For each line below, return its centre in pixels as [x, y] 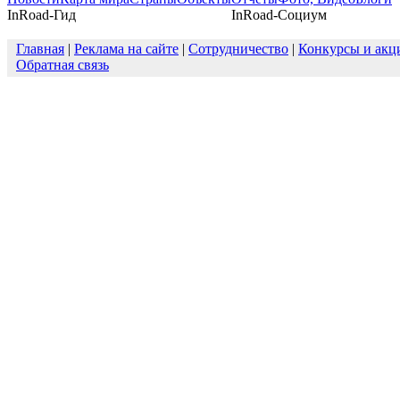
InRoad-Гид [42, 15]
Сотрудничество [238, 49]
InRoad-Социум [279, 15]
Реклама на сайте [126, 49]
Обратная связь [62, 65]
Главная [40, 49]
